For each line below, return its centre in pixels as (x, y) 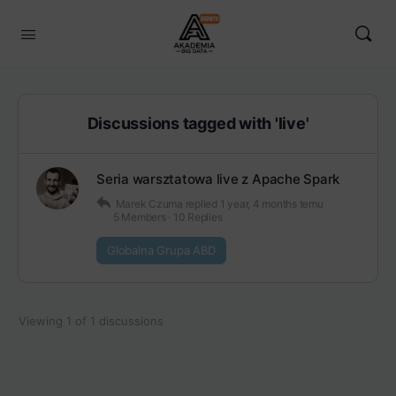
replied (202, 204)
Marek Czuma (149, 204)
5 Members (139, 217)
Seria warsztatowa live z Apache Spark (218, 179)
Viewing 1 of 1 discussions (91, 321)
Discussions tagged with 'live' (198, 123)
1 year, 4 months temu (271, 204)
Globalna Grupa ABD (161, 250)
